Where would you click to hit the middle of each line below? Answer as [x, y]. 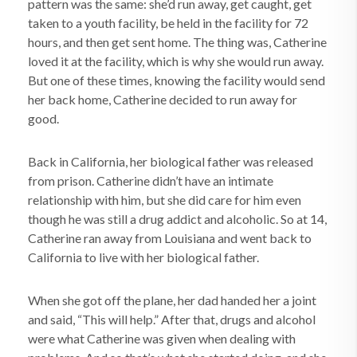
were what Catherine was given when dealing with [162, 338]
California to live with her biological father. [143, 257]
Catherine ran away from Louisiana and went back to [170, 238]
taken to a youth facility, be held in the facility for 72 [168, 23]
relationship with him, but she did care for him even [165, 200]
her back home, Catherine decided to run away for [163, 99]
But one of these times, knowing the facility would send [177, 80]
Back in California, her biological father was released [171, 161]
